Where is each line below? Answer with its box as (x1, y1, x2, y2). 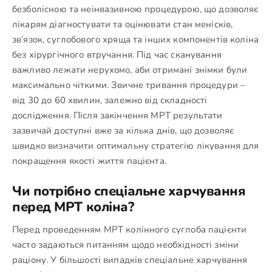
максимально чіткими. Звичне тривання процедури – (12, 78, 246, 91)
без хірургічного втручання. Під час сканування (12, 48, 222, 61)
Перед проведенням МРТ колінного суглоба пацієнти (12, 223, 247, 236)
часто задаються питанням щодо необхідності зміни (12, 238, 239, 251)
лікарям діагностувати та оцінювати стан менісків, (12, 18, 233, 30)
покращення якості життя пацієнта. (12, 154, 166, 167)
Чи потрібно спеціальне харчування (12, 182, 246, 200)
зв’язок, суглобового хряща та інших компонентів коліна (12, 33, 259, 46)
